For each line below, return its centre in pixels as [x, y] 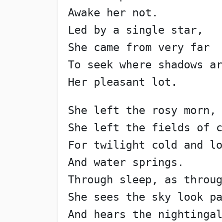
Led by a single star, [135, 30]
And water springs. [126, 163]
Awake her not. [113, 13]
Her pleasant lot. [122, 82]
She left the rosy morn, [142, 111]
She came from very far [139, 48]
